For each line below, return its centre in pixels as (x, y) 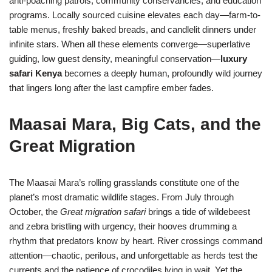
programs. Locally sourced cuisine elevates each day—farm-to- (135, 15)
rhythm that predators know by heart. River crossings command (136, 241)
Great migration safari (103, 212)
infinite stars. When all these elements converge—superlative (130, 44)
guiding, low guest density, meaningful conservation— (115, 59)
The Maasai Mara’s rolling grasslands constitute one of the (124, 182)
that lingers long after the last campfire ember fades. (111, 88)
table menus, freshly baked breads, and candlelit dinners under (133, 29)
